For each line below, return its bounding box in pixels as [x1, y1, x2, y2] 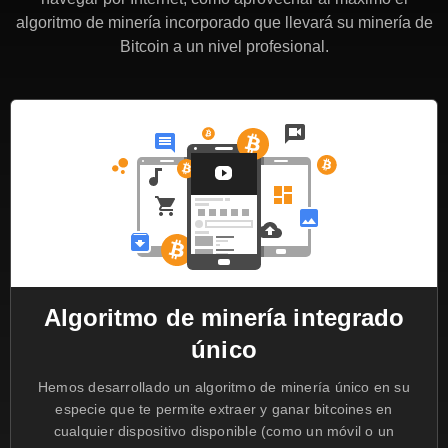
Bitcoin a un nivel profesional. [119, 38, 329, 55]
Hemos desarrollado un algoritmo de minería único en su [38, 379, 410, 395]
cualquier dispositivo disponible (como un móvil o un [53, 423, 395, 439]
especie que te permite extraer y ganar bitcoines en [55, 401, 393, 417]
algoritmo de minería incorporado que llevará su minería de [15, 14, 433, 31]
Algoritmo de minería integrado [43, 304, 405, 331]
